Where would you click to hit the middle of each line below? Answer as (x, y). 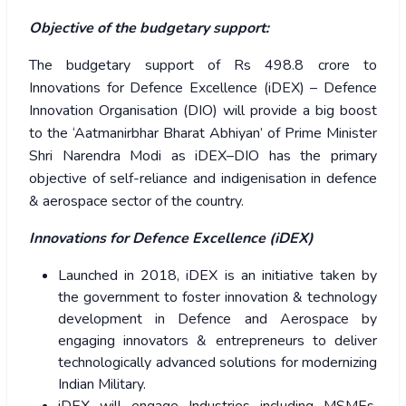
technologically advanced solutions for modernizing (217, 363)
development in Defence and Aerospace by (217, 319)
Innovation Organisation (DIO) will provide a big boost (203, 111)
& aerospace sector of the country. (136, 202)
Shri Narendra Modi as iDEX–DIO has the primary (203, 156)
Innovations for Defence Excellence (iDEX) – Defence (203, 88)
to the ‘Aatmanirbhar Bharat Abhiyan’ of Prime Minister (203, 134)
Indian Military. (102, 385)
